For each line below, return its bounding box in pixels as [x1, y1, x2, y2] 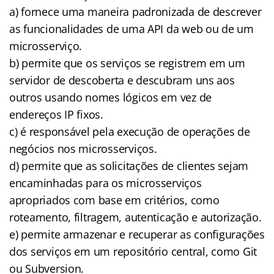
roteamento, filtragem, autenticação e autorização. [9, 209, 262, 224]
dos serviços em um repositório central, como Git [9, 243, 257, 259]
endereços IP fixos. [9, 106, 103, 122]
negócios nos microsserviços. [9, 141, 157, 156]
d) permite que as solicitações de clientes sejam [9, 158, 249, 173]
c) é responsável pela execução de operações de [9, 124, 250, 139]
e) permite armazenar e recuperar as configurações [9, 226, 265, 242]
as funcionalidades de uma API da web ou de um [9, 21, 254, 36]
